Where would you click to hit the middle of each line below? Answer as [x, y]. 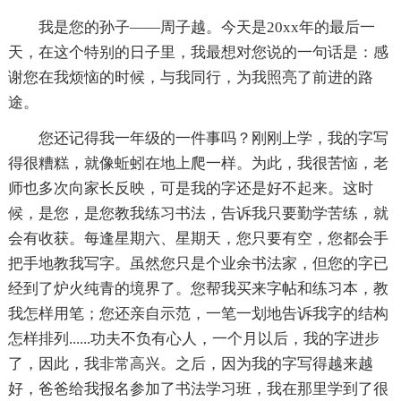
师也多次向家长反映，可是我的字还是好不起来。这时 [190, 188]
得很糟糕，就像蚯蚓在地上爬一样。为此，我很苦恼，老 [198, 163]
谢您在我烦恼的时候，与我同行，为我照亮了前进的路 [190, 77]
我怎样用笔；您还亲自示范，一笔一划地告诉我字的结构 [198, 313]
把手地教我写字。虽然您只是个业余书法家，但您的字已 [198, 263]
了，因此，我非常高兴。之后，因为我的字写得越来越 [190, 363]
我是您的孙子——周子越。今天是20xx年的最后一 [206, 27]
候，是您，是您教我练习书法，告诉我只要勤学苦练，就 [198, 213]
